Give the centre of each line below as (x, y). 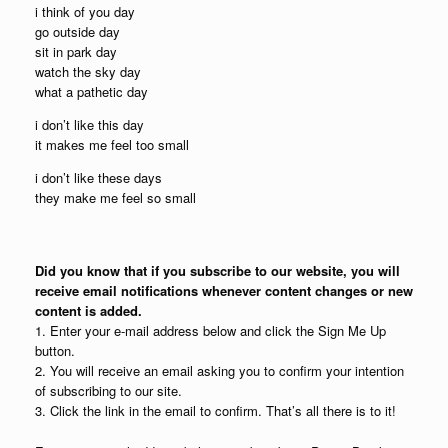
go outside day (77, 31)
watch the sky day (88, 71)
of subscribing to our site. (108, 390)
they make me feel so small (115, 197)
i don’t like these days (98, 177)
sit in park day (76, 51)
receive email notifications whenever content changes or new (224, 290)
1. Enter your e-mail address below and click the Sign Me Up (210, 330)
